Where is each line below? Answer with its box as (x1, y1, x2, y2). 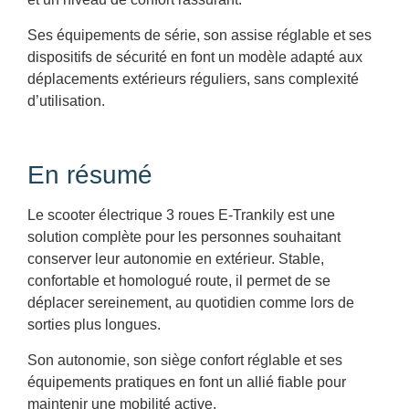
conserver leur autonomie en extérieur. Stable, (27, 251, 324, 267)
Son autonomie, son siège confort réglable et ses (27, 351, 342, 368)
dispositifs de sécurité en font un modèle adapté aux (27, 48, 362, 65)
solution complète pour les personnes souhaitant (27, 229, 341, 246)
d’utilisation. (27, 92, 105, 109)
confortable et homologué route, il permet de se (27, 273, 330, 289)
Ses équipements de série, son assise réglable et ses (27, 26, 372, 43)
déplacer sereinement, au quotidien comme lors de (27, 295, 354, 311)
